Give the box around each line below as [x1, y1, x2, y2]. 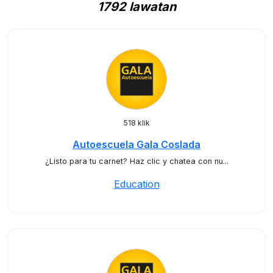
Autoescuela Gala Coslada [73, 138, 200, 151]
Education [113, 178, 160, 190]
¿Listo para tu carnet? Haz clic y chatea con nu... [44, 157, 229, 166]
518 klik [123, 118, 150, 127]
